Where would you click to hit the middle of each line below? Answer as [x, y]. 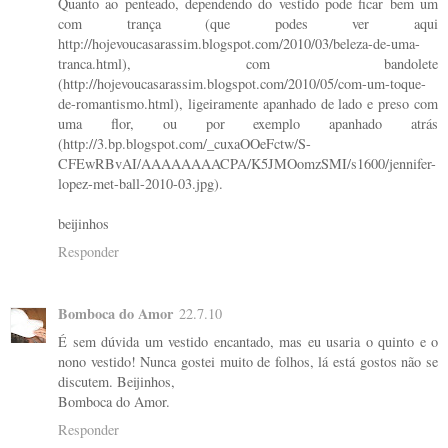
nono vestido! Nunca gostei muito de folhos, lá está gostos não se [248, 362]
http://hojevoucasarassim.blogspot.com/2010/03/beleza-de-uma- [239, 44]
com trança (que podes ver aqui [248, 24]
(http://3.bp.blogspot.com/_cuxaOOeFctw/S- [184, 144]
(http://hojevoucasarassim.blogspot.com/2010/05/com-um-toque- [242, 84]
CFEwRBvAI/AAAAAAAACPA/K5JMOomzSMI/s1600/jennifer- [247, 164]
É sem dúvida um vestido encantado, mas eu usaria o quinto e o [248, 342]
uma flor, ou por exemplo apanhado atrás [248, 124]
